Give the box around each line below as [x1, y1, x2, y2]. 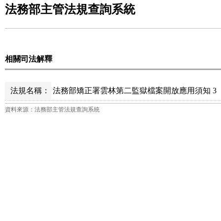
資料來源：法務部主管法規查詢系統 [5, 106, 100, 113]
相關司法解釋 [5, 55, 52, 63]
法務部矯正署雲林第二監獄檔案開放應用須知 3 [53, 86, 217, 95]
